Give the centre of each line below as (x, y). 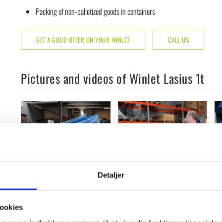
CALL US (178, 40)
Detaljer (111, 175)
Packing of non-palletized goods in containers (96, 12)
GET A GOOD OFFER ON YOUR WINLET (83, 40)
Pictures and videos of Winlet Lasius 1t (113, 78)
